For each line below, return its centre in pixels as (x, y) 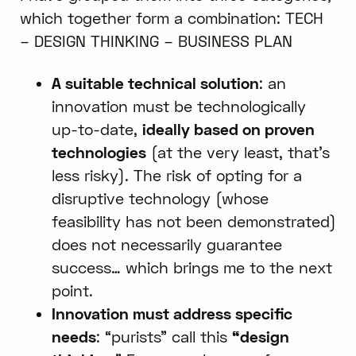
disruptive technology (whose (160, 199)
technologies (99, 153)
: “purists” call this (164, 337)
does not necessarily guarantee (166, 245)
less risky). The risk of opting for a (176, 176)
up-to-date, (97, 130)
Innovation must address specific (172, 314)
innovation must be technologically (178, 106)
